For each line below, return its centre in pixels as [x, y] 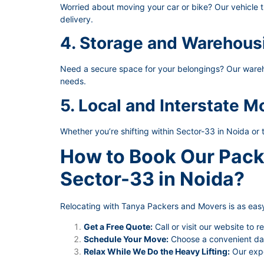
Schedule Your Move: [126, 239]
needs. [73, 81]
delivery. [77, 19]
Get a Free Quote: [118, 227]
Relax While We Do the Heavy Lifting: [157, 252]
